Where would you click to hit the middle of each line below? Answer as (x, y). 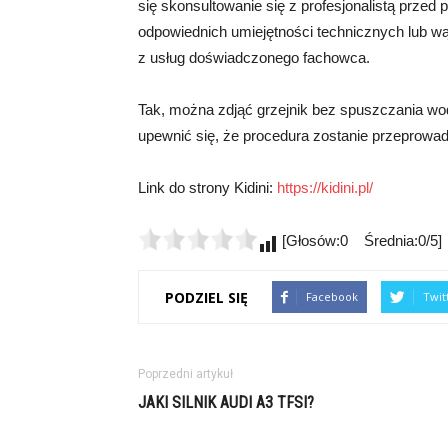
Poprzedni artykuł (185, 374)
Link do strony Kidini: (207, 187)
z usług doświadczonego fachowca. (254, 57)
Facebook (332, 296)
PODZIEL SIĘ (206, 297)
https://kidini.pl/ (325, 187)
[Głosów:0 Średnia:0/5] (360, 240)
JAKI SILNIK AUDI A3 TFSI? (226, 402)
